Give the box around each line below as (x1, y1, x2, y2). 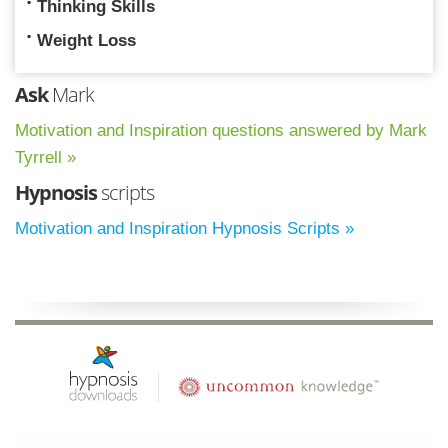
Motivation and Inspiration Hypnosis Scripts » (15, 219, 354, 239)
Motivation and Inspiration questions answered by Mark (15, 121, 427, 141)
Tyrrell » (15, 148, 76, 168)
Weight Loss (37, 31, 136, 51)
